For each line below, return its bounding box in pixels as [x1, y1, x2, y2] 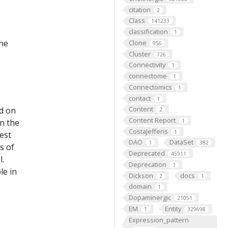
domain [128, 182, 152, 191]
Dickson [128, 170, 153, 180]
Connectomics [128, 82, 172, 92]
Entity [164, 204, 181, 213]
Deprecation [128, 159, 166, 169]
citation [128, 5, 151, 14]
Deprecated [128, 149, 165, 158]
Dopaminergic [128, 193, 171, 203]
